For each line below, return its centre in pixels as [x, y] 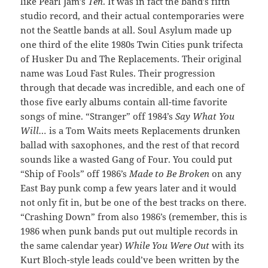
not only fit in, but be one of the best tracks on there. [134, 202]
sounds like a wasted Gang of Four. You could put [127, 159]
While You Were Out [167, 246]
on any [226, 174]
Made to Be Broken [170, 174]
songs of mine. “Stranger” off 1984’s [98, 116]
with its [227, 246]
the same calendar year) [73, 246]
